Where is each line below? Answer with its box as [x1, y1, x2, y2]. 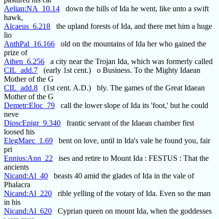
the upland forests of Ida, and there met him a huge [50, 22, 212, 31]
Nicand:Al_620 [4, 207, 52, 216]
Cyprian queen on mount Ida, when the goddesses [52, 207, 212, 216]
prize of [4, 48, 27, 57]
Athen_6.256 [4, 57, 44, 66]
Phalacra [4, 180, 30, 189]
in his [4, 198, 21, 207]
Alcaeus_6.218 [4, 22, 50, 31]
